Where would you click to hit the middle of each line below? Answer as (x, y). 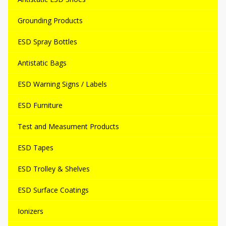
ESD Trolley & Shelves (54, 168)
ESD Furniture (40, 105)
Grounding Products (50, 20)
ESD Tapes (36, 147)
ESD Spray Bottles (47, 41)
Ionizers (31, 211)
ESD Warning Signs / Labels (62, 84)
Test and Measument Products (68, 126)
